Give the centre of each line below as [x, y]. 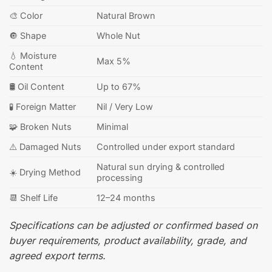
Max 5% [114, 61]
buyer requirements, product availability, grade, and [128, 240]
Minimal [113, 126]
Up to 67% [119, 86]
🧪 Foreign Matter [42, 106]
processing [120, 177]
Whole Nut [119, 35]
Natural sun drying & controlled [161, 166]
